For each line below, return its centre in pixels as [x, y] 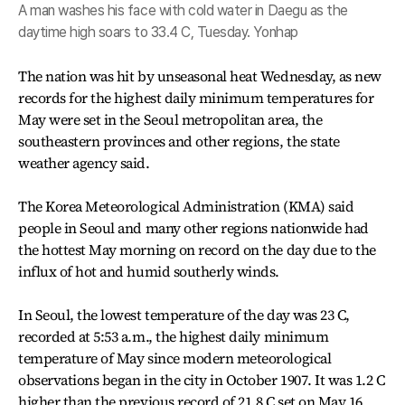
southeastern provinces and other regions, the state [179, 141]
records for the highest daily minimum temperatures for [196, 98]
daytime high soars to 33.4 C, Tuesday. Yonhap [158, 32]
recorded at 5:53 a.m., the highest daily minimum [174, 336]
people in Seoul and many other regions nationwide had [193, 228]
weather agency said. [84, 163]
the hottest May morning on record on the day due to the [197, 250]
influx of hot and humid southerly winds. [149, 271]
